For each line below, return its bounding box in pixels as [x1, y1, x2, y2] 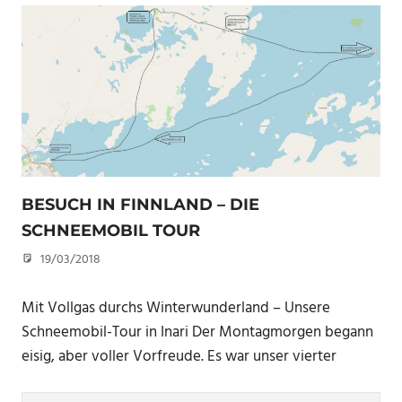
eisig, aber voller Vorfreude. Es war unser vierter [22, 345, 336, 370]
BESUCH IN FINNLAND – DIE [22, 194, 259, 214]
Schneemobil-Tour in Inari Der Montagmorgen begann [22, 320, 373, 345]
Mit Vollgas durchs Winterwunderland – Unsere [22, 296, 330, 321]
